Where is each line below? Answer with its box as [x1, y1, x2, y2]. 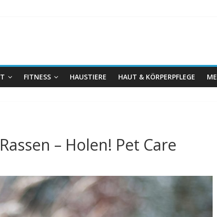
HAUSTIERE [70, 72, 107, 81]
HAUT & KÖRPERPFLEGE [118, 72, 195, 81]
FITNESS [24, 72, 51, 81]
